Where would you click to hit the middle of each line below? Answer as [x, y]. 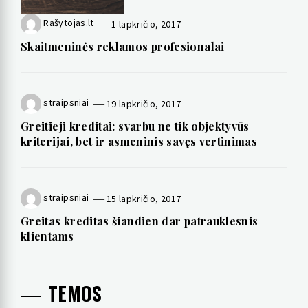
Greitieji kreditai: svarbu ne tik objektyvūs [135, 126]
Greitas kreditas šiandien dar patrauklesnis [140, 221]
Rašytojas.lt [69, 23]
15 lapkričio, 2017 [144, 198]
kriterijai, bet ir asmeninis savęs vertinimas [139, 142]
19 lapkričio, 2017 [144, 103]
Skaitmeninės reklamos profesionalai [123, 47]
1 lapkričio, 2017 [146, 24]
